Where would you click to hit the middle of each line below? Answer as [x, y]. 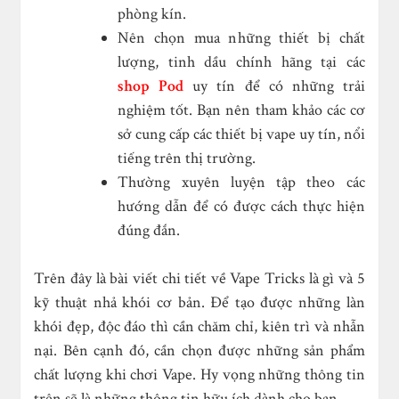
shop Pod [151, 86]
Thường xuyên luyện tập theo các [241, 183]
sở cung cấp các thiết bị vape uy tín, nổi [241, 134]
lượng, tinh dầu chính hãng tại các [241, 62]
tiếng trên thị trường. [187, 159]
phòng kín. [152, 14]
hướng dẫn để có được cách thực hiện [241, 207]
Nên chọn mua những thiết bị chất [241, 38]
